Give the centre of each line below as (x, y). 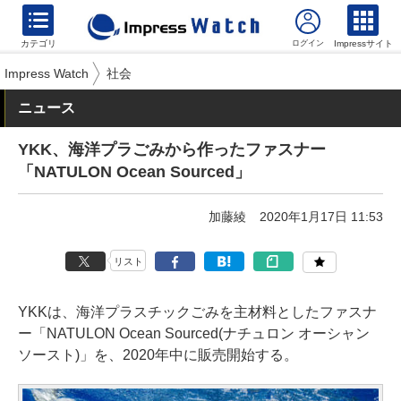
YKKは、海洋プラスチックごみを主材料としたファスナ (197, 312)
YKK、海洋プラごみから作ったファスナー (172, 149)
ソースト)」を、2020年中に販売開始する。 (158, 355)
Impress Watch (47, 73)
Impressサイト (363, 43)
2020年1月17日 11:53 (321, 217)
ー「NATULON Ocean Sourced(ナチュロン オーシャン (194, 333)
